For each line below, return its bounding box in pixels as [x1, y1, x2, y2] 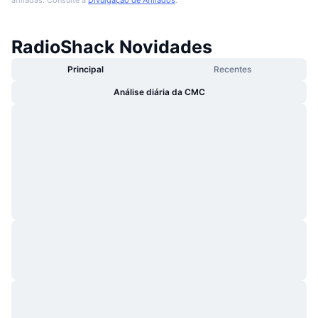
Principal [67, 63, 104, 75]
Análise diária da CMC [113, 86, 205, 97]
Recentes [214, 63, 251, 75]
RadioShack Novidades [11, 35, 212, 57]
